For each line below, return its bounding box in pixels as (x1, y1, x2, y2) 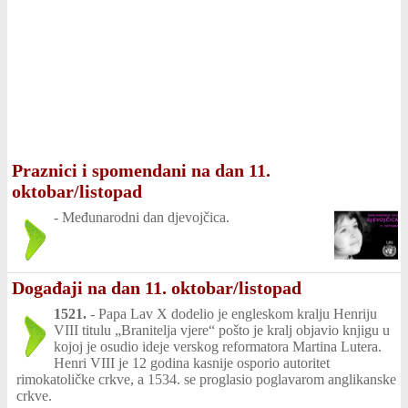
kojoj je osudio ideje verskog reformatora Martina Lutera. (54, 339, 382, 354)
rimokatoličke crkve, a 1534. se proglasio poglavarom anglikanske (16, 372, 396, 387)
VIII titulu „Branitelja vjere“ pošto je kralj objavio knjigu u (54, 322, 390, 338)
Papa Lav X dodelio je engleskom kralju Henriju (98, 306, 377, 321)
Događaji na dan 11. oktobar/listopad (12, 278, 301, 298)
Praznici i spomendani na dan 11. (12, 160, 270, 180)
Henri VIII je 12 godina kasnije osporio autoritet (54, 355, 330, 371)
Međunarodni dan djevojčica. (62, 209, 229, 225)
